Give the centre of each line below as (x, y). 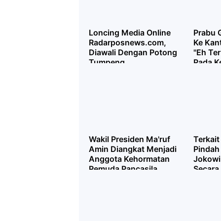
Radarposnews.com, (128, 42)
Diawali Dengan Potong (133, 52)
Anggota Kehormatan (129, 159)
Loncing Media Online (130, 33)
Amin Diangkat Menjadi (133, 149)
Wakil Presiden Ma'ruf (129, 139)
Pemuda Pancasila (123, 169)
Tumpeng (107, 62)
